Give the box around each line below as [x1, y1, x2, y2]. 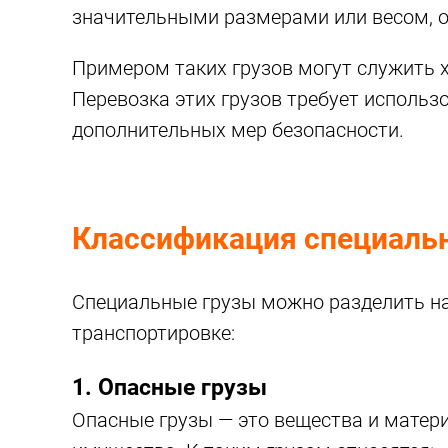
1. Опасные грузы [72, 373, 267, 401]
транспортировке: [72, 321, 235, 345]
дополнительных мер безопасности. [72, 118, 404, 142]
